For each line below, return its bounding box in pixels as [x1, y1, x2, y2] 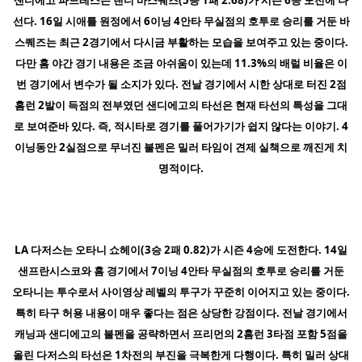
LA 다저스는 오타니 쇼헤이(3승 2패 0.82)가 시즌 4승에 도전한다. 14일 [15, 242, 347, 257]
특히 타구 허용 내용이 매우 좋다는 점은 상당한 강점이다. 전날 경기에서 [15, 305, 347, 320]
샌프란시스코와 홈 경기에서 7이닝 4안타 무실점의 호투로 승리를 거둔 [18, 263, 344, 278]
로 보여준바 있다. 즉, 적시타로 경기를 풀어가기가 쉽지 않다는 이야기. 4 [14, 118, 348, 133]
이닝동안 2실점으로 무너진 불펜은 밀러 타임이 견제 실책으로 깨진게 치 [15, 139, 347, 154]
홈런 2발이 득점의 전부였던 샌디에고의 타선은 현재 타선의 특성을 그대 [15, 97, 347, 112]
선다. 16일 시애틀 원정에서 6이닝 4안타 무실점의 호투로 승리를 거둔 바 [12, 13, 350, 28]
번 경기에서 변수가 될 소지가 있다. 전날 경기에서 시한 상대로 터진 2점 [15, 76, 347, 91]
